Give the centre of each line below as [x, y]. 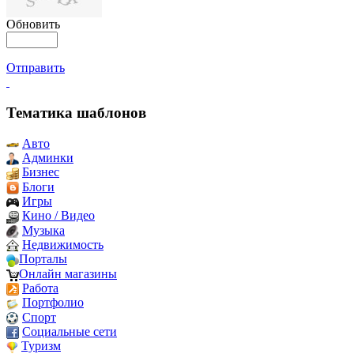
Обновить [33, 24]
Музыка [43, 230]
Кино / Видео [58, 216]
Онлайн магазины [68, 273]
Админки [48, 157]
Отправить [36, 68]
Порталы [43, 259]
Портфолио [53, 303]
